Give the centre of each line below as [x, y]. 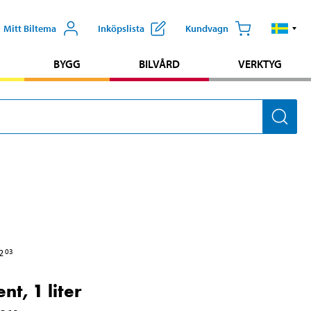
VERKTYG [260, 64]
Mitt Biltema [30, 28]
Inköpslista [121, 28]
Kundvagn [207, 28]
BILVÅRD [159, 64]
